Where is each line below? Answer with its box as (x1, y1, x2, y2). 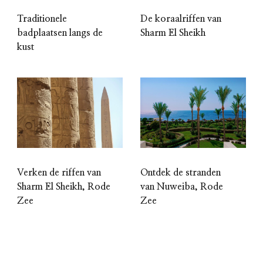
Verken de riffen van (17, 167, 101, 177)
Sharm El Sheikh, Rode (17, 181, 110, 191)
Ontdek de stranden (140, 167, 221, 177)
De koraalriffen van (140, 14, 221, 23)
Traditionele (17, 14, 67, 23)
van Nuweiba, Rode (140, 181, 223, 191)
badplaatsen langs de (17, 28, 103, 38)
